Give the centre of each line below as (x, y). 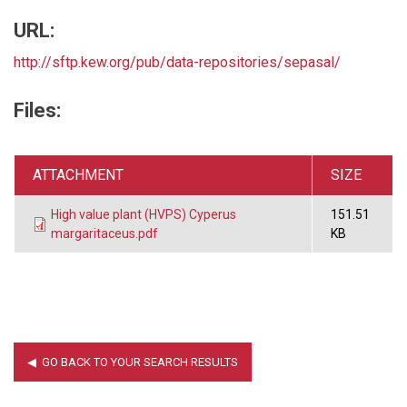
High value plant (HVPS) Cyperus (144, 214)
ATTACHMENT (78, 174)
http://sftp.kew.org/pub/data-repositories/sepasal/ (177, 62)
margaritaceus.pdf (104, 233)
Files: (37, 110)
